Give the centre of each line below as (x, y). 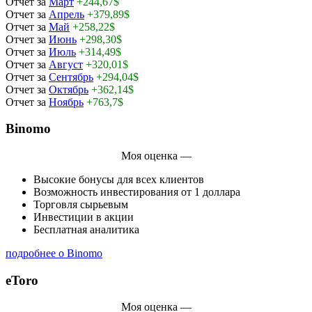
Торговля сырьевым (81, 204)
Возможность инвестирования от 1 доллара (137, 192)
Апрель (67, 14)
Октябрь (69, 89)
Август (66, 64)
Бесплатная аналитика (86, 229)
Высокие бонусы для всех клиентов (119, 179)
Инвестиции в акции (84, 217)
